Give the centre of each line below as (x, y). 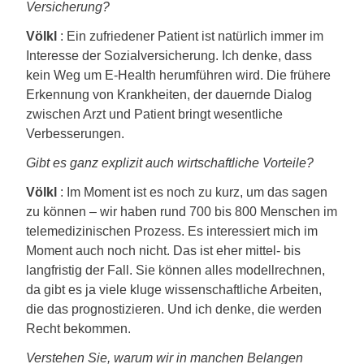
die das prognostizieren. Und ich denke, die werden (174, 309)
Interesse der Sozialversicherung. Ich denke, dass (169, 56)
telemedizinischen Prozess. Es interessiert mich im (172, 231)
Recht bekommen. (78, 329)
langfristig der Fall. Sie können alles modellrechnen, (175, 270)
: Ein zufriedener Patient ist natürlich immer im (190, 36)
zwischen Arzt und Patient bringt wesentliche (154, 114)
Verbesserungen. (75, 134)
